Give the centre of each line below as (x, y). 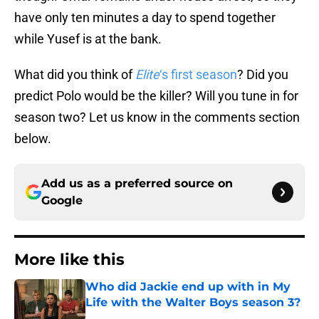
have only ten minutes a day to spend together (145, 18)
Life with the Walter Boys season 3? (193, 303)
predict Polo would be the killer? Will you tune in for (156, 96)
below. (33, 139)
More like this (69, 260)
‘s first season (198, 75)
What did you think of (75, 75)
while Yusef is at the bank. (88, 39)
